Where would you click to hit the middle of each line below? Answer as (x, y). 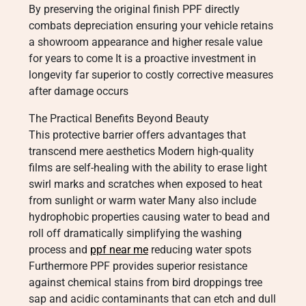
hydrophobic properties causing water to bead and (149, 217)
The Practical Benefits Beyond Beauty (119, 119)
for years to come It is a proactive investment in (142, 58)
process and (59, 250)
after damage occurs (79, 91)
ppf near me (119, 250)
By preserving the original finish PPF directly (134, 9)
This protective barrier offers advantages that (137, 135)
